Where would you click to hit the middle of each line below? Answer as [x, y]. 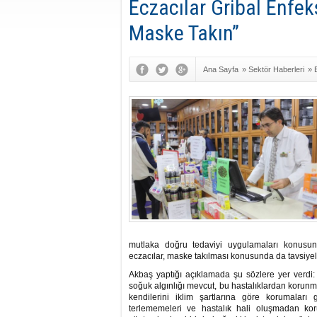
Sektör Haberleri [276, 69]
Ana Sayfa [221, 69]
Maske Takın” [184, 33]
